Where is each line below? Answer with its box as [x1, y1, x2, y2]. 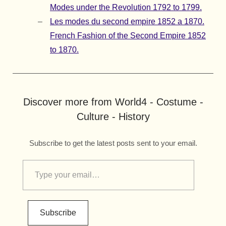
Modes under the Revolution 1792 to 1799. [50, 3, 202, 12]
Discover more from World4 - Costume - [23, 96, 203, 108]
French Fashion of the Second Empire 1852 [50, 31, 206, 40]
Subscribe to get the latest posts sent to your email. [29, 139, 197, 148]
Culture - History [76, 111, 150, 123]
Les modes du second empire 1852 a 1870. [50, 17, 204, 26]
